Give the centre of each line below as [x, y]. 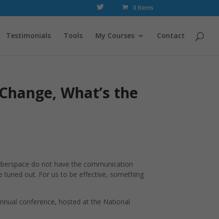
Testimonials [28, 35]
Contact [171, 35]
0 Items [143, 8]
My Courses [115, 35]
